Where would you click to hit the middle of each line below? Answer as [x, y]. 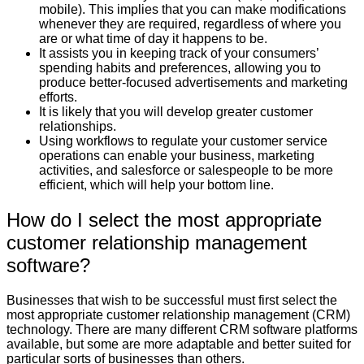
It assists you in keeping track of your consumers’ [179, 54]
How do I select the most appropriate [164, 220]
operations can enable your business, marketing [177, 156]
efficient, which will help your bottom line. [156, 185]
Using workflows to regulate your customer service [183, 141]
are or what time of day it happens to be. [153, 39]
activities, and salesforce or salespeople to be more [186, 171]
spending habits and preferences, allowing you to [180, 68]
